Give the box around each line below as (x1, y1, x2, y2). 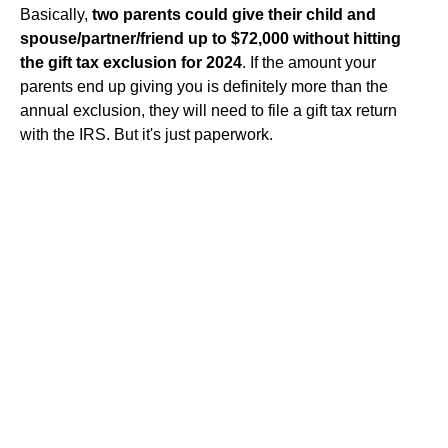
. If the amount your (242, 54, 376, 71)
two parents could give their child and (92, 6, 376, 23)
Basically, (20, 6, 92, 23)
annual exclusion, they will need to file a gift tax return (20, 102, 397, 119)
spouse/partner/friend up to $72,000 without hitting (20, 30, 401, 47)
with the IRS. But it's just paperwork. (20, 126, 273, 143)
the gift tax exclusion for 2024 (20, 54, 242, 71)
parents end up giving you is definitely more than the (20, 78, 388, 95)
